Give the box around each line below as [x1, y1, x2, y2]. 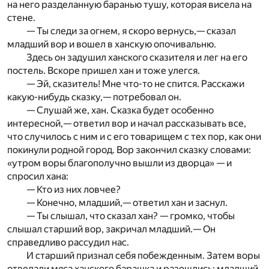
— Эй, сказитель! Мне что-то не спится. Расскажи [26, 78, 244, 89]
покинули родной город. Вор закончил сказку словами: [7, 144, 251, 156]
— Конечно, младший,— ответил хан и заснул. [26, 197, 228, 208]
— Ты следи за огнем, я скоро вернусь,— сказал [26, 25, 236, 37]
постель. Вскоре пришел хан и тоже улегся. [7, 65, 200, 76]
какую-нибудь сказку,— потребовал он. [7, 91, 181, 103]
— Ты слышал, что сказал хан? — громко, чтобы [26, 210, 235, 222]
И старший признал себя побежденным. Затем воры [26, 250, 260, 261]
